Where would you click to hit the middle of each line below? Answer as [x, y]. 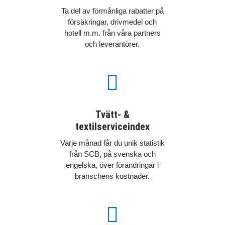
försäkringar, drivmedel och [113, 22]
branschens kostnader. [113, 176]
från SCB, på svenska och [112, 154]
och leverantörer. [113, 44]
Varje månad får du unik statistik [112, 143]
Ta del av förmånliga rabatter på [112, 11]
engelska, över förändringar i [113, 165]
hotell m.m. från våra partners [112, 33]
